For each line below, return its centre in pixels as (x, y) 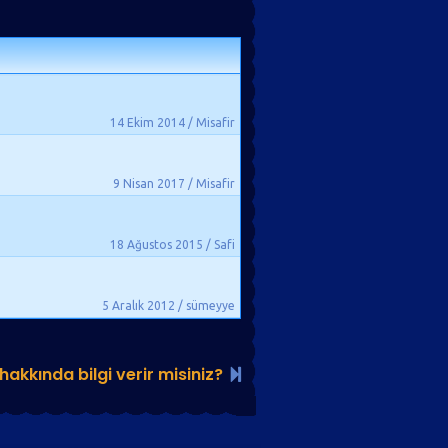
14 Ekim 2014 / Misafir (172, 122)
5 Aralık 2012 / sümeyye (168, 305)
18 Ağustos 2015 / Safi (172, 244)
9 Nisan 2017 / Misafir (174, 183)
